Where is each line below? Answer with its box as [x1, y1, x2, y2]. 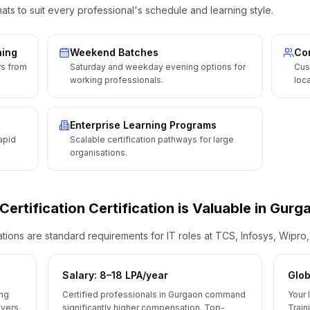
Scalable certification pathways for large [70, 134, 234, 145]
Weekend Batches [70, 46, 158, 58]
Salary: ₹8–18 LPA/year [62, 269, 169, 281]
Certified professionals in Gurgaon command [62, 289, 246, 300]
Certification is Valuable [85, 200, 255, 217]
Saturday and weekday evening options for [70, 62, 246, 72]
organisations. [70, 147, 127, 158]
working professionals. [70, 75, 163, 85]
